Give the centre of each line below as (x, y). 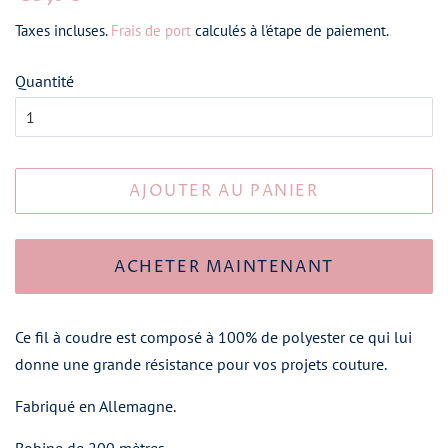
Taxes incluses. (63, 30)
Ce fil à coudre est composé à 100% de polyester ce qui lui (213, 337)
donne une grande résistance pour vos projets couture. (204, 364)
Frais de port (151, 30)
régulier (47, 15)
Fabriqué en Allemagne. (97, 406)
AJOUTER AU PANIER (224, 191)
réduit (109, 15)
